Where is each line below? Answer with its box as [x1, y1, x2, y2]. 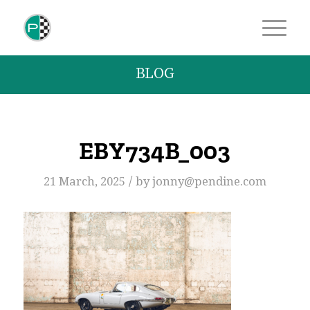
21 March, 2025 [43, 174, 125, 188]
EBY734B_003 [79, 136, 231, 165]
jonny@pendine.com [152, 174, 266, 188]
